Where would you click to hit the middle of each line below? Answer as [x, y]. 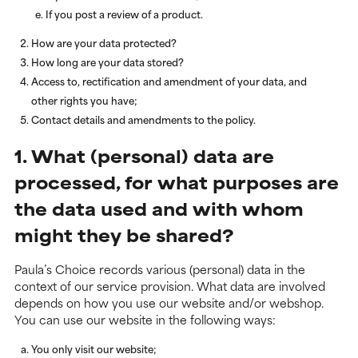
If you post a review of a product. [124, 14]
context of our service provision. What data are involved [170, 286]
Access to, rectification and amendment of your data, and [169, 81]
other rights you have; [84, 100]
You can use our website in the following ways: [145, 320]
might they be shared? [124, 234]
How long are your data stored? [107, 62]
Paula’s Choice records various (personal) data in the [160, 269]
